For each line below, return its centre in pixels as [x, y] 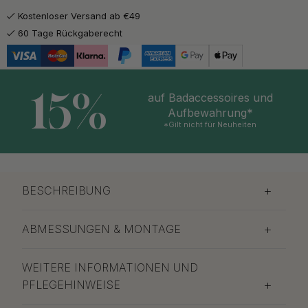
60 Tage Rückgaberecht [70, 33]
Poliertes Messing [96, 29]
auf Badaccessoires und [210, 97]
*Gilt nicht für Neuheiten [210, 124]
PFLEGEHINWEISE [71, 285]
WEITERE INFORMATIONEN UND [110, 268]
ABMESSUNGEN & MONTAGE [101, 229]
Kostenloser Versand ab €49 [79, 15]
